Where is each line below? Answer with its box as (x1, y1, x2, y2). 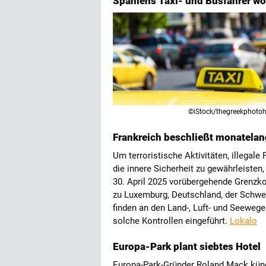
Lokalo (230, 216, 257, 226)
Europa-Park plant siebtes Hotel (113, 240, 261, 252)
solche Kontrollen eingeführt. (113, 216, 230, 226)
